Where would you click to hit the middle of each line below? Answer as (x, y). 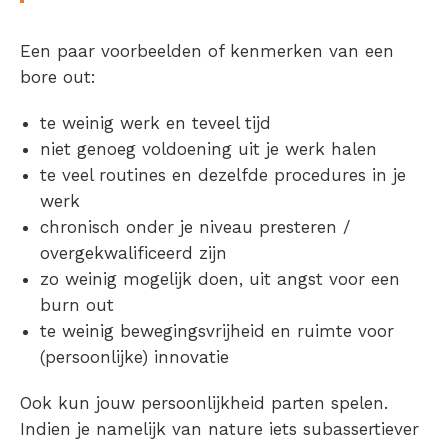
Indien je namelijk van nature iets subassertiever (219, 429)
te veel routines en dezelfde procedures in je (223, 175)
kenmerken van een (312, 51)
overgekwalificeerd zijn (133, 253)
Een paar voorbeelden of (125, 51)
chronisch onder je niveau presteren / (195, 227)
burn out (77, 305)
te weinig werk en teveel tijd (155, 123)
